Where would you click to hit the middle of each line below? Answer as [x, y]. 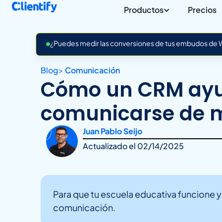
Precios [202, 10]
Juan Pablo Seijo [113, 131]
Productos [143, 10]
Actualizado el [110, 146]
